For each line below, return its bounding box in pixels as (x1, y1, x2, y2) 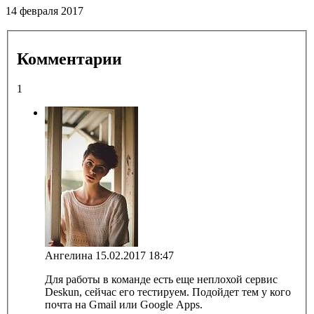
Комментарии (17, 49, 122, 68)
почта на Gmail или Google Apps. (45, 298, 203, 310)
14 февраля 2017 (6, 5, 83, 18)
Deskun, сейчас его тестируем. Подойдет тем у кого (45, 285, 291, 298)
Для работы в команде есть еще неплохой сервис (45, 273, 278, 285)
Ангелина (45, 249, 95, 261)
